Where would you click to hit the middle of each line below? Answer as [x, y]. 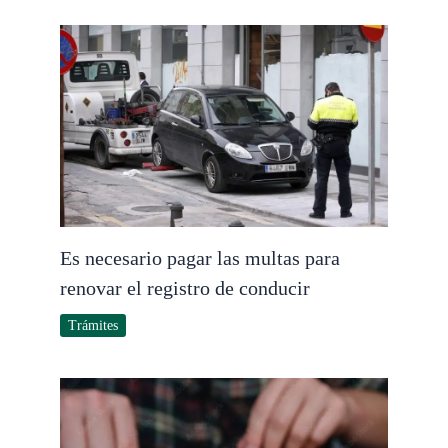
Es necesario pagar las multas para [200, 258]
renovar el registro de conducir [185, 288]
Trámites [93, 326]
